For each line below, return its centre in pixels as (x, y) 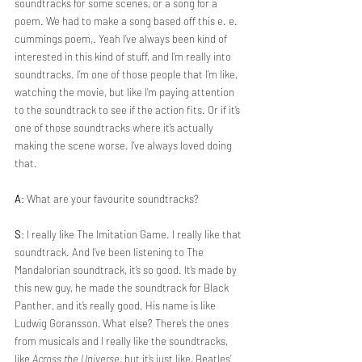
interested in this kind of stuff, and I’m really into (124, 57)
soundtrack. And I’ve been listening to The (110, 252)
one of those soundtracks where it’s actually (115, 128)
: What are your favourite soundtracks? (110, 199)
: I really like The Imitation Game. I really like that (133, 234)
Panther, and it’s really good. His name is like (116, 305)
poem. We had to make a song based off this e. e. (127, 21)
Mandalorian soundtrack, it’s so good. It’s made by (127, 270)
